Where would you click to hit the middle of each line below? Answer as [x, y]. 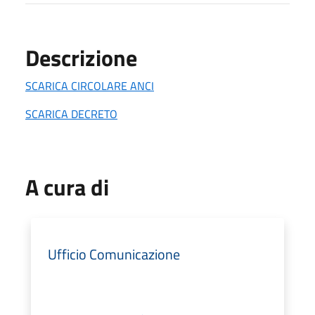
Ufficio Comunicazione [114, 254]
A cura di [67, 187]
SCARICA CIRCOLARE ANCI [90, 85]
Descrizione [81, 57]
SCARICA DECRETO [71, 114]
